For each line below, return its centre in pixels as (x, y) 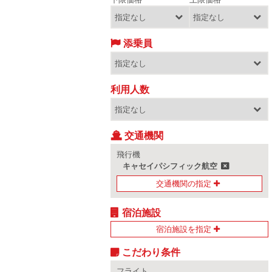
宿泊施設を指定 (184, 229)
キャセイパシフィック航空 (170, 166)
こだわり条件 (151, 252)
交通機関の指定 (184, 183)
